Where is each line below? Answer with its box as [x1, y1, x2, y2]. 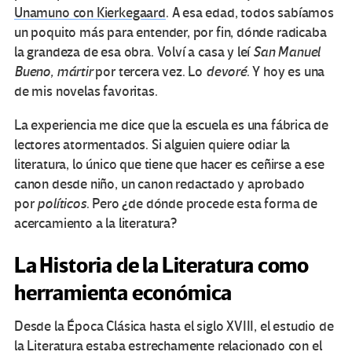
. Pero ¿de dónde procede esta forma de [86, 196, 317, 213]
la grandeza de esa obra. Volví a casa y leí [14, 44, 254, 61]
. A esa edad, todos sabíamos [165, 5, 334, 22]
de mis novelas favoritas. [14, 83, 158, 101]
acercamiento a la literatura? [14, 215, 177, 233]
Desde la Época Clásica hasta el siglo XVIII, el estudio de [14, 318, 334, 335]
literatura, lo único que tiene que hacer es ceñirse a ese [14, 156, 324, 174]
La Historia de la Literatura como [14, 251, 310, 280]
